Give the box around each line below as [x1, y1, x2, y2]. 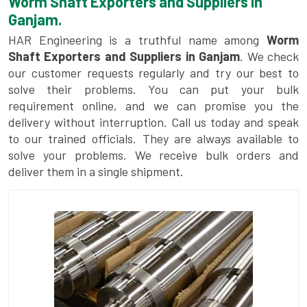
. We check [240, 49, 299, 64]
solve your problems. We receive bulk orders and [8, 147, 299, 163]
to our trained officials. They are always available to [8, 131, 299, 147]
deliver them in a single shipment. [8, 164, 184, 180]
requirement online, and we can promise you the [8, 98, 299, 114]
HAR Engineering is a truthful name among [8, 32, 260, 48]
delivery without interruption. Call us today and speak [8, 114, 299, 130]
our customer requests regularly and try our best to [8, 65, 299, 81]
